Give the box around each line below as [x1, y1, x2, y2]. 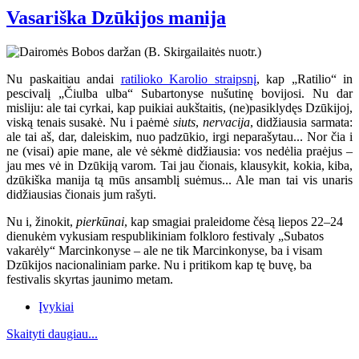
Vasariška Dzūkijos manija [6, 6, 226, 28]
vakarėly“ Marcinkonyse [6, 243, 131, 257]
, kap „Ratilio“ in [256, 71, 353, 86]
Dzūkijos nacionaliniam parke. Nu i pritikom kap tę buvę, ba [6, 257, 312, 272]
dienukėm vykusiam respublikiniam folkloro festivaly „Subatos [6, 228, 324, 243]
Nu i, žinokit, [6, 214, 76, 228]
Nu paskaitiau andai [6, 71, 121, 86]
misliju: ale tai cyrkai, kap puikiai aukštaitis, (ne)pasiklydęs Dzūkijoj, [6, 100, 353, 115]
